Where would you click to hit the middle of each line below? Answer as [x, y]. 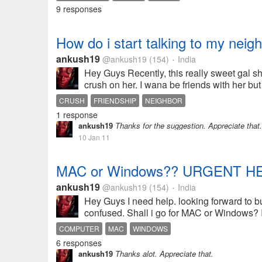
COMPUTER [79, 228]
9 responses [79, 9]
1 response [77, 115]
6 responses [79, 243]
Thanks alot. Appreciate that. [163, 254]
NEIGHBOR [164, 100]
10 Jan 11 [94, 137]
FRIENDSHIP [115, 100]
